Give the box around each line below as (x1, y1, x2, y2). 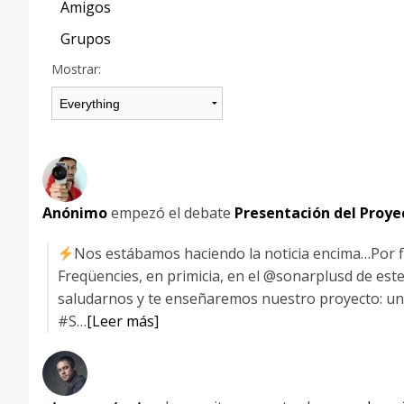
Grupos (60, 29, 111, 49)
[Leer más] (87, 311, 159, 331)
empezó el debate (107, 203, 234, 223)
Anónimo (42, 203, 107, 223)
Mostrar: (51, 60, 101, 78)
